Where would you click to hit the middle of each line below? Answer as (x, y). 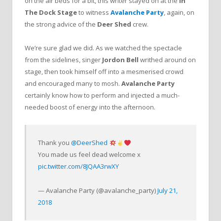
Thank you (55, 143)
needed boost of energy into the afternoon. (90, 107)
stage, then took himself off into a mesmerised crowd (104, 72)
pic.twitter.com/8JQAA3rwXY (79, 166)
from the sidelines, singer (63, 60)
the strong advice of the (61, 24)
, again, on (179, 12)
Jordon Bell (120, 60)
